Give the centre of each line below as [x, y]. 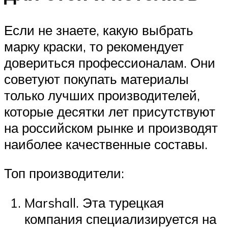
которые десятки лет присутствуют [110, 111]
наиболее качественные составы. [106, 144]
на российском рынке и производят [111, 127]
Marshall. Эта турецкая [94, 202]
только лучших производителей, [102, 95]
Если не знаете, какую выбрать [99, 30]
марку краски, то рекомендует [94, 46]
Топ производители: [64, 173]
